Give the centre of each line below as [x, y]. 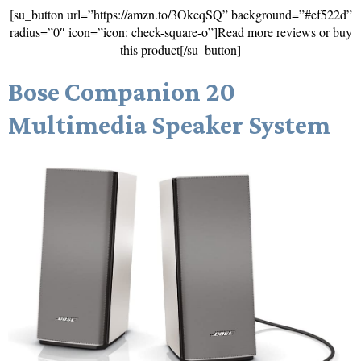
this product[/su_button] [180, 50]
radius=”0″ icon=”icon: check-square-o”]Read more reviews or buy [180, 32]
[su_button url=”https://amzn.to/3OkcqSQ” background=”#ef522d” [180, 15]
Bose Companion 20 [122, 92]
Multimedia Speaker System [169, 125]
